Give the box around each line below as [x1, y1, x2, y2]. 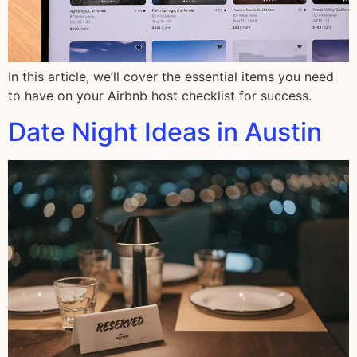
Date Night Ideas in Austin [8, 116, 322, 147]
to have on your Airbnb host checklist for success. [8, 88, 312, 104]
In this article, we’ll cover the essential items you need [8, 69, 334, 85]
